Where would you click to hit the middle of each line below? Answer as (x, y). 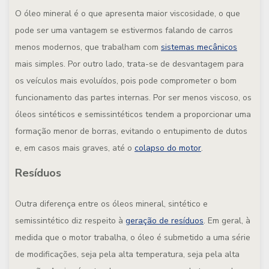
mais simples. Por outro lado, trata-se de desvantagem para (129, 64)
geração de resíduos (165, 221)
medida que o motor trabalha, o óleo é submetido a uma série (133, 237)
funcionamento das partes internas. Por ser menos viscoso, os (133, 98)
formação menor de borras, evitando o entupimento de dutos (131, 131)
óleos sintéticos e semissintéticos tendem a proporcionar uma (133, 114)
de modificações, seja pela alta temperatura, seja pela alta (127, 254)
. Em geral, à (227, 221)
